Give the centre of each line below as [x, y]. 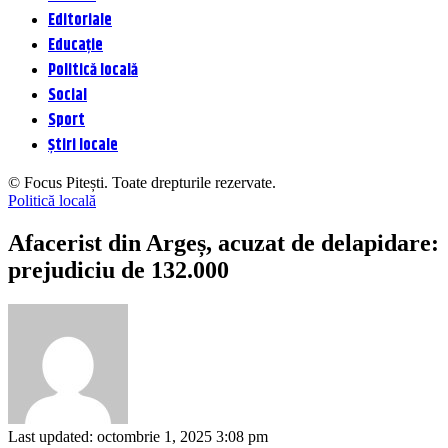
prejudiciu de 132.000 [118, 269]
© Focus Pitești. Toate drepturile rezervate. [142, 182]
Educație [75, 45]
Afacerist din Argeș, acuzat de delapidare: [223, 242]
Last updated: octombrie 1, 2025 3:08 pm [138, 436]
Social [67, 95]
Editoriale [80, 20]
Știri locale [83, 145]
